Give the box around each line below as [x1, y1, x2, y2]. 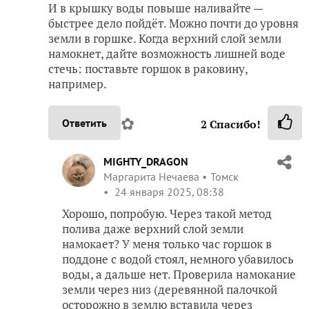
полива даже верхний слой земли [62, 220, 243, 237]
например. [48, 75, 107, 92]
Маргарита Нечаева [103, 169, 199, 183]
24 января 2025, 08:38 [112, 184, 224, 199]
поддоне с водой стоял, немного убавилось [62, 250, 294, 267]
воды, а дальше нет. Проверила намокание [62, 266, 296, 282]
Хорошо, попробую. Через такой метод [62, 205, 272, 221]
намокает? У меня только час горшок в [62, 235, 272, 252]
